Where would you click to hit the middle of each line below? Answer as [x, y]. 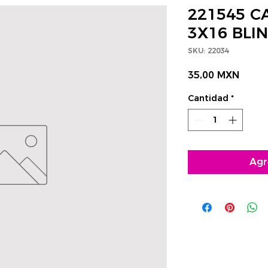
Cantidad [208, 98]
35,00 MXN [214, 75]
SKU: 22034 [208, 51]
